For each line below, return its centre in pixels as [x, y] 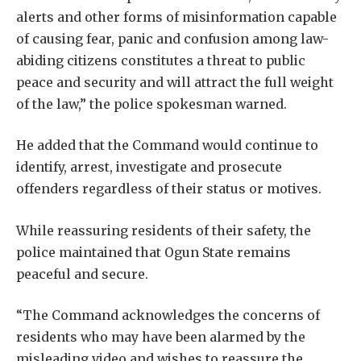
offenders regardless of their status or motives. [169, 189]
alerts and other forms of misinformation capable [176, 17]
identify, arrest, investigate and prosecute [149, 167]
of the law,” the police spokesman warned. [151, 104]
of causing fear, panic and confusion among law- [172, 38]
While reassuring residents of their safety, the [164, 230]
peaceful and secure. [82, 274]
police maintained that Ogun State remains [154, 252]
